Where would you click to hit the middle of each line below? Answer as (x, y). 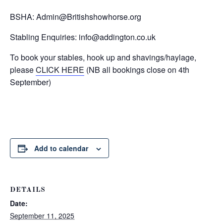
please (23, 70)
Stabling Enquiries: (44, 37)
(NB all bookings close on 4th (137, 70)
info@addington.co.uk (117, 37)
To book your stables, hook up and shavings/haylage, (103, 57)
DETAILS (28, 190)
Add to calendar (61, 148)
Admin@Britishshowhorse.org (89, 17)
